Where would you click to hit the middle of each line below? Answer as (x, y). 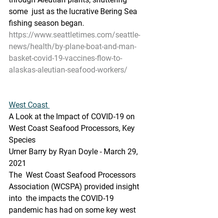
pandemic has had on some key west (73, 210)
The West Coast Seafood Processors (73, 175)
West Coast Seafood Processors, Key (73, 128)
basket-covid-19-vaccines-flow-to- (65, 58)
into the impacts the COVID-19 (62, 198)
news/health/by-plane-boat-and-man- (73, 46)
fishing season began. (46, 23)
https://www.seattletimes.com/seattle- (74, 35)
